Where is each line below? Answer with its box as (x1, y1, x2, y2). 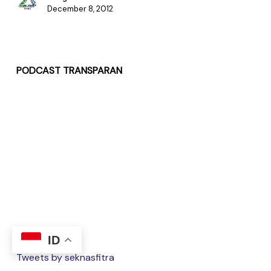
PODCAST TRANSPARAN (16, 64, 122, 77)
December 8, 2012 (47, 4, 113, 15)
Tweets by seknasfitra (16, 250, 114, 264)
